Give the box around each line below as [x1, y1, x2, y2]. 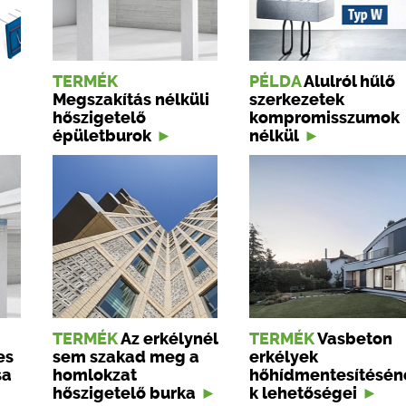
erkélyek [249, 348, 318, 367]
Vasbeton [317, 330, 392, 349]
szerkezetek [249, 91, 344, 110]
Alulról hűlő [304, 72, 395, 92]
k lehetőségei [249, 384, 357, 403]
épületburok [53, 127, 151, 146]
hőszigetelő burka [53, 384, 196, 403]
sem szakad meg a [53, 348, 199, 367]
